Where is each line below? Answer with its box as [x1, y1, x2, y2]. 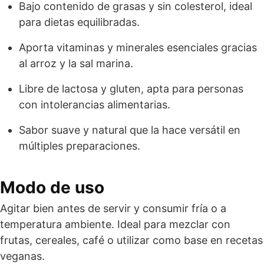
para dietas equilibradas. [19, 16, 140, 28]
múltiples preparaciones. [19, 140, 140, 152]
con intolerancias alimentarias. [19, 98, 170, 111]
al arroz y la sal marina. [19, 57, 133, 70]
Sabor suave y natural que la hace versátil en [19, 124, 240, 136]
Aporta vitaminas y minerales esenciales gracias [19, 41, 257, 54]
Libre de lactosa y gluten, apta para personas [19, 82, 243, 95]
